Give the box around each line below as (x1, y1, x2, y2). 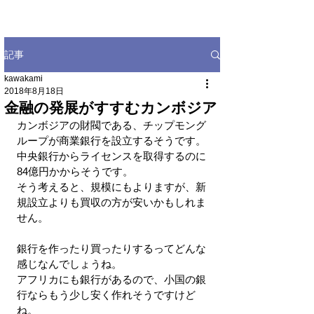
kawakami (4, 74, 43, 83)
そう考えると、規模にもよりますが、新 (17, 181, 206, 193)
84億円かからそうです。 (17, 165, 133, 177)
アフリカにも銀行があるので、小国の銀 (17, 273, 206, 285)
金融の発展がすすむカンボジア (4, 100, 217, 116)
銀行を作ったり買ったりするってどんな (17, 243, 206, 254)
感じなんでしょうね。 (17, 258, 122, 270)
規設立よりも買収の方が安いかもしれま (17, 196, 206, 208)
